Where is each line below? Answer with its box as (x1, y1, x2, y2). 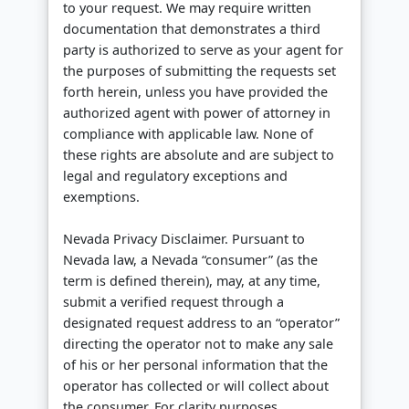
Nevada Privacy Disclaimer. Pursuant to (63, 230, 305, 248)
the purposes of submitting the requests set (63, 62, 336, 80)
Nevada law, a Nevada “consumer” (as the (63, 251, 318, 269)
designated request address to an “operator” (63, 314, 340, 332)
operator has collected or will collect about (63, 377, 329, 395)
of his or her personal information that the (63, 356, 328, 374)
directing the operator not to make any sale (63, 335, 333, 353)
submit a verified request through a (63, 293, 284, 311)
